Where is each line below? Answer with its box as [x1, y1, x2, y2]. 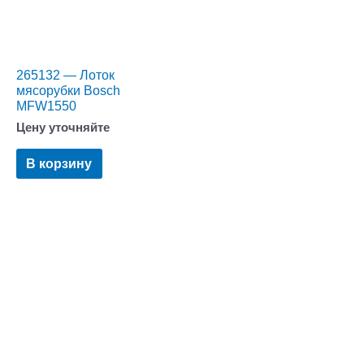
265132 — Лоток [16, 67, 115, 83]
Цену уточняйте [16, 121, 110, 135]
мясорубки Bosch [16, 83, 120, 98]
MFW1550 [16, 98, 76, 114]
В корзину [26, 156, 93, 171]
